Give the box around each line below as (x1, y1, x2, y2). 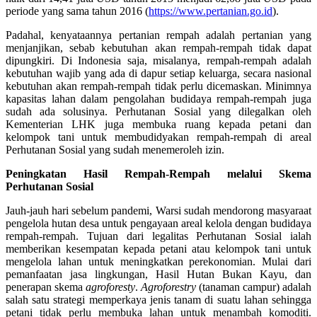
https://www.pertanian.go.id (149, 4, 272, 17)
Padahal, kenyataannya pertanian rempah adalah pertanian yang (6, 28, 311, 41)
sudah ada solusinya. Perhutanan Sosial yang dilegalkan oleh (6, 105, 311, 117)
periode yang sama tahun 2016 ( (6, 4, 149, 17)
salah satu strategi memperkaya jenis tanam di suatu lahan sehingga (6, 293, 311, 306)
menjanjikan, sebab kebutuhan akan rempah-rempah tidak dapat (6, 41, 311, 54)
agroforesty (86, 280, 135, 293)
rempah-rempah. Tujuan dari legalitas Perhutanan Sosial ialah (6, 229, 311, 242)
